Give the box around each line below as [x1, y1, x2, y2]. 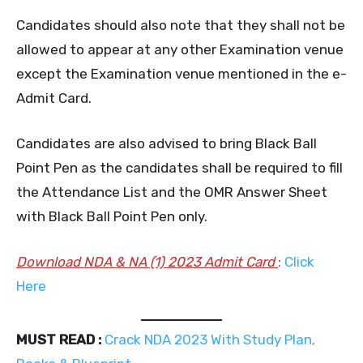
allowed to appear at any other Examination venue [16, 41, 344, 58]
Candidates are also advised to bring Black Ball [16, 135, 317, 152]
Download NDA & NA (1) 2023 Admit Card [16, 253, 278, 270]
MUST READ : [16, 331, 101, 348]
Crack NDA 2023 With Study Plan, [105, 331, 315, 348]
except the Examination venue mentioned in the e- [16, 65, 347, 82]
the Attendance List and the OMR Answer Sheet [16, 183, 327, 200]
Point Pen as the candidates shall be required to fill [16, 159, 343, 176]
